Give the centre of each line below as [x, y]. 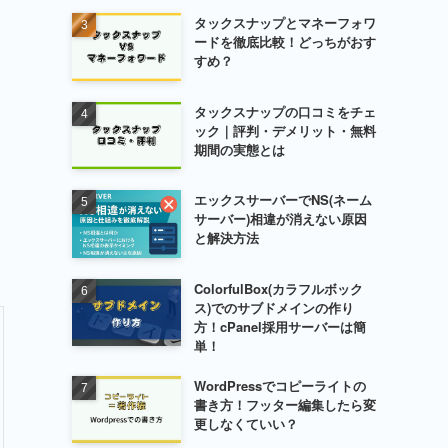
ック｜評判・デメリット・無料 [284, 130]
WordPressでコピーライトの [279, 385]
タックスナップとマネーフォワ [284, 22]
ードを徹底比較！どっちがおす [284, 41]
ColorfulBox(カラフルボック [278, 288]
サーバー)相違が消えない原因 [280, 219]
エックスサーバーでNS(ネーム [282, 200]
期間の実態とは [239, 149]
